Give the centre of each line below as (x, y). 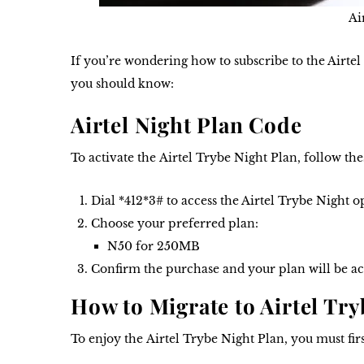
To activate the (115, 158)
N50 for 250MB (154, 247)
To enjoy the (108, 339)
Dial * (108, 201)
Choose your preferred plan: (175, 224)
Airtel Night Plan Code (186, 125)
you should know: (122, 84)
